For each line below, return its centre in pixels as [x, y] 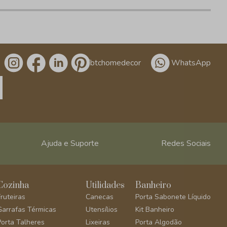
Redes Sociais [186, 143]
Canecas [99, 197]
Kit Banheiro [155, 210]
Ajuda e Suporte [70, 143]
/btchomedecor [114, 63]
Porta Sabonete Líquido [173, 197]
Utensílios [101, 210]
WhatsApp [191, 63]
